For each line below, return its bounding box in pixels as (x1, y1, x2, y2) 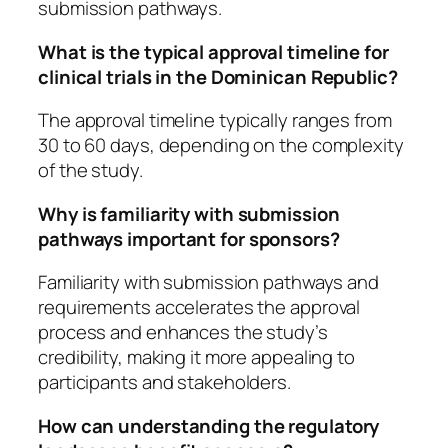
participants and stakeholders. (38, 369, 291, 396)
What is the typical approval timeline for (38, 38, 389, 65)
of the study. (38, 157, 143, 184)
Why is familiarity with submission (38, 200, 340, 227)
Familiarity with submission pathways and (38, 269, 379, 296)
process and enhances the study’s (38, 319, 328, 346)
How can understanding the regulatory (38, 412, 380, 439)
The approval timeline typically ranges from (38, 107, 392, 134)
